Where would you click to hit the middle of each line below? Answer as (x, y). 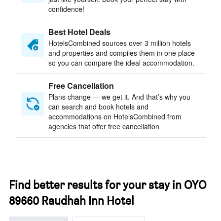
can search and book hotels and (98, 107)
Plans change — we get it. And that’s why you (119, 97)
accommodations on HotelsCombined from (115, 116)
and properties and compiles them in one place (122, 53)
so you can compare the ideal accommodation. (121, 63)
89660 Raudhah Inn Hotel (72, 201)
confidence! (66, 9)
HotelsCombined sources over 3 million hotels (120, 43)
